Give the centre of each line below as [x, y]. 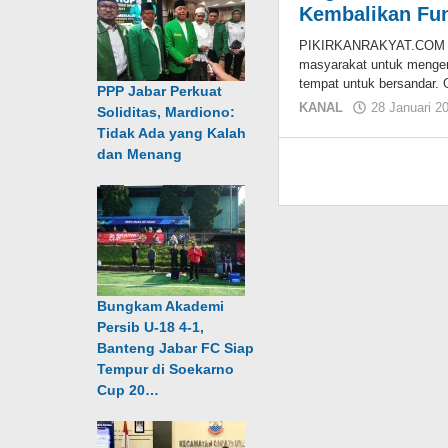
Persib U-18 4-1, [150, 327]
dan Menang [139, 154]
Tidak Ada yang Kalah [171, 133]
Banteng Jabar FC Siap [175, 348]
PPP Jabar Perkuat [159, 91]
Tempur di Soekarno [165, 369]
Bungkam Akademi [160, 306]
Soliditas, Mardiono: [166, 112]
